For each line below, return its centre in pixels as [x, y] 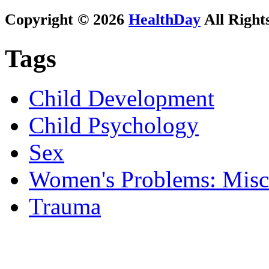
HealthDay [165, 19]
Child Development [122, 98]
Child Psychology [114, 125]
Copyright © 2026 [67, 19]
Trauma [65, 207]
